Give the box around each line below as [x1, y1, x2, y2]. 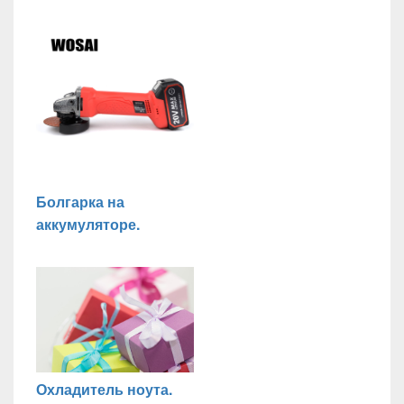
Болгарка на [36, 191, 124, 213]
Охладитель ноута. [36, 378, 172, 399]
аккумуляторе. [36, 214, 140, 235]
